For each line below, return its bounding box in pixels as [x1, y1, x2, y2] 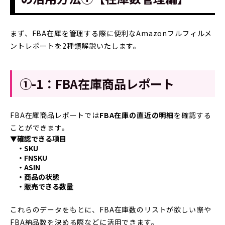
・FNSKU [10, 152, 47, 163]
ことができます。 [10, 122, 69, 133]
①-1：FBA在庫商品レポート [20, 74, 174, 92]
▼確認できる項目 [10, 133, 66, 144]
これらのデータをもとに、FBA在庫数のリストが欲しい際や [10, 204, 211, 214]
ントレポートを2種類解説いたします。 [10, 40, 141, 51]
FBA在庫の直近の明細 [99, 109, 174, 120]
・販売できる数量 [10, 181, 73, 191]
